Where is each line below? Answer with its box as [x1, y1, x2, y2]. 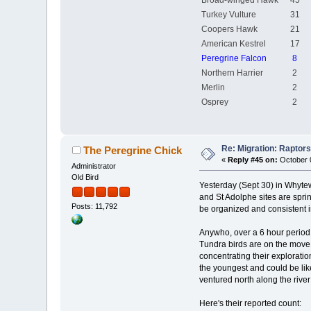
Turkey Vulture [201, 10, 277, 20]
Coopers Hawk [201, 24, 278, 35]
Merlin [201, 83, 267, 93]
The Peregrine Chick [83, 144, 182, 156]
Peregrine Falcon [201, 53, 267, 64]
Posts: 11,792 [72, 201, 118, 210]
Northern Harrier [201, 68, 280, 78]
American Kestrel [201, 39, 278, 49]
